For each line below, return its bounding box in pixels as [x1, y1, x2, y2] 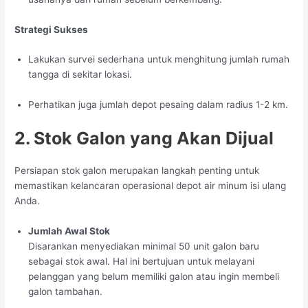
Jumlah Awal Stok [28, 225, 111, 237]
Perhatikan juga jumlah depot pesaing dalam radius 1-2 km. [28, 99, 289, 111]
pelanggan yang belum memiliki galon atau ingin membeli [28, 271, 280, 283]
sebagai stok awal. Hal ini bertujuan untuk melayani [28, 256, 255, 267]
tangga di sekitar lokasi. [28, 69, 133, 80]
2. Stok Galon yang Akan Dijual [14, 128, 274, 149]
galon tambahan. [28, 286, 103, 298]
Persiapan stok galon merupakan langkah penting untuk [14, 165, 260, 177]
